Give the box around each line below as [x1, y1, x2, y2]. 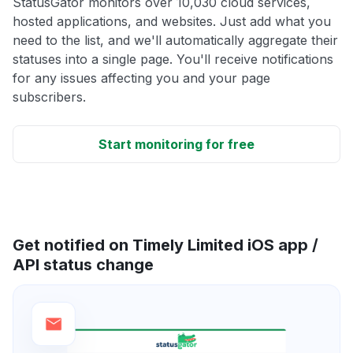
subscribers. [13, 88, 86, 105]
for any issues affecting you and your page [13, 69, 270, 86]
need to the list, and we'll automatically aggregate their [13, 32, 338, 48]
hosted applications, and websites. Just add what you [13, 13, 331, 29]
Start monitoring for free [98, 136, 255, 152]
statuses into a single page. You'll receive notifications [13, 50, 333, 67]
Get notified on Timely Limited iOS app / [13, 235, 318, 255]
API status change [13, 255, 154, 274]
